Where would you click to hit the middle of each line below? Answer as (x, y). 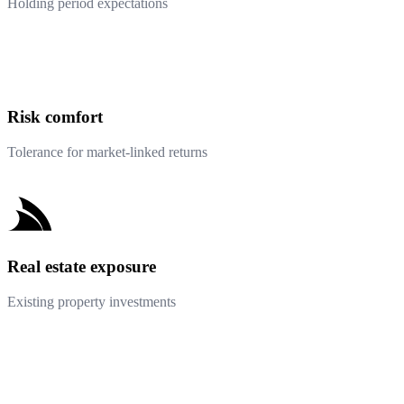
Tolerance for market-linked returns (107, 152)
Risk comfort (55, 117)
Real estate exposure (82, 266)
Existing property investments (92, 301)
